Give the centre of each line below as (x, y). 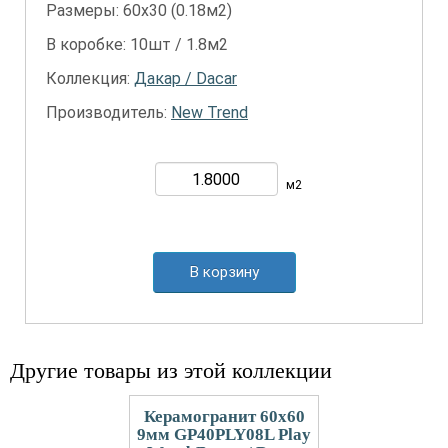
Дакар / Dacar (185, 78)
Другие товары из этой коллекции (171, 370)
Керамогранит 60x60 (224, 416)
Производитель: (108, 112)
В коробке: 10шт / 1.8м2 (137, 44)
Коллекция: (90, 78)
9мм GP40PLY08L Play (224, 434)
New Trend (209, 112)
